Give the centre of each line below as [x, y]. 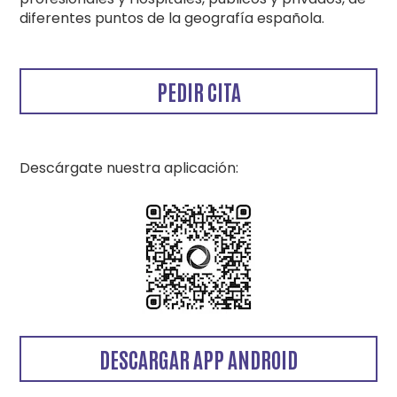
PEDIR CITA [198, 91]
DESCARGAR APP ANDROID [198, 358]
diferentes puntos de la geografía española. [172, 18]
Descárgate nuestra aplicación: [129, 168]
